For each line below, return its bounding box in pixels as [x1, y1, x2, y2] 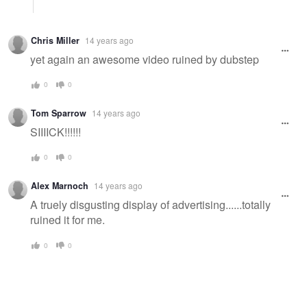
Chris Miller [31, 34, 79, 47]
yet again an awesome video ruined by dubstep [30, 51, 262, 68]
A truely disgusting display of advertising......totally [30, 197, 271, 213]
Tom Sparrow [31, 106, 86, 119]
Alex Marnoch [31, 179, 88, 192]
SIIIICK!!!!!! [30, 124, 81, 140]
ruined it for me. [30, 212, 105, 228]
